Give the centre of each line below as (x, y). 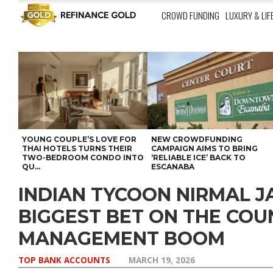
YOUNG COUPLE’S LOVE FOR (79, 139)
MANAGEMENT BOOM (122, 239)
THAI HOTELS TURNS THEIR (77, 148)
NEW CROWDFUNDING (197, 139)
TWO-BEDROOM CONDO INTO (83, 158)
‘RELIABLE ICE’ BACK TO (199, 158)
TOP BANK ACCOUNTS (64, 260)
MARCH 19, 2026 (162, 260)
